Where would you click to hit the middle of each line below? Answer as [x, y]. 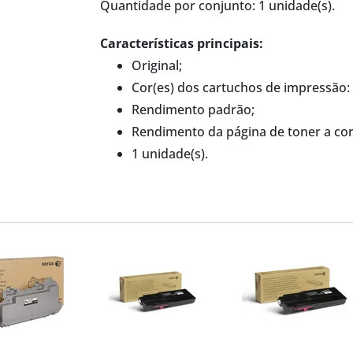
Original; [156, 65]
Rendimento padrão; [193, 109]
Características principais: [181, 43]
